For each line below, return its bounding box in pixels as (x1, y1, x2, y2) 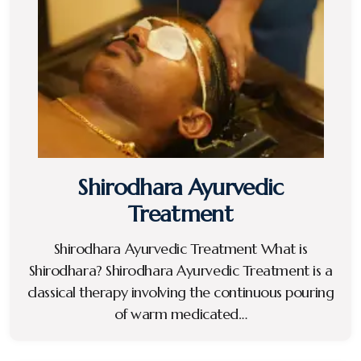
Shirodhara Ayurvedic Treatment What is (53, 239, 308, 258)
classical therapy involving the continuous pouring (27, 282, 334, 301)
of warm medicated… (114, 304, 247, 323)
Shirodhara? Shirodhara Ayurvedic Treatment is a (28, 260, 333, 280)
